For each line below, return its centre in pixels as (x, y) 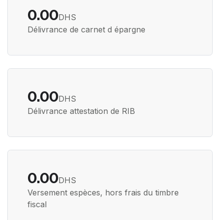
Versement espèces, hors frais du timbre (103, 192)
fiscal (37, 204)
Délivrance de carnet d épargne (86, 30)
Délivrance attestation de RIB (81, 111)
